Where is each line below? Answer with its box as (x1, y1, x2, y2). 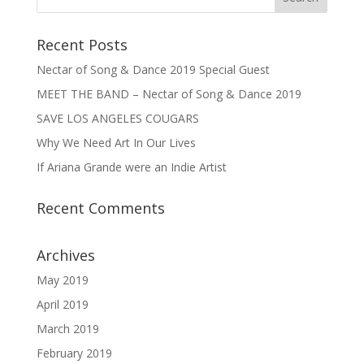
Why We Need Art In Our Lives (36, 135, 196, 151)
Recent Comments (36, 198, 165, 219)
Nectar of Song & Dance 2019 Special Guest (36, 62, 270, 78)
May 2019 (36, 272, 89, 288)
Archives (36, 245, 95, 266)
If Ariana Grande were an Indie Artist (36, 159, 227, 175)
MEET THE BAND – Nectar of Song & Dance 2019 (36, 86, 301, 102)
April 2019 (36, 297, 89, 313)
